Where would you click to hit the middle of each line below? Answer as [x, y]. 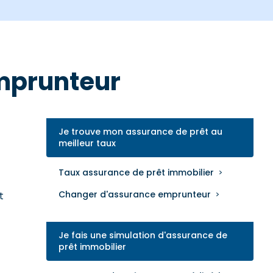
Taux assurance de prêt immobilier [136, 172]
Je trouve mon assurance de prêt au [140, 132]
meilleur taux [87, 143]
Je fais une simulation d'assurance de [143, 235]
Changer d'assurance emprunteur [135, 194]
